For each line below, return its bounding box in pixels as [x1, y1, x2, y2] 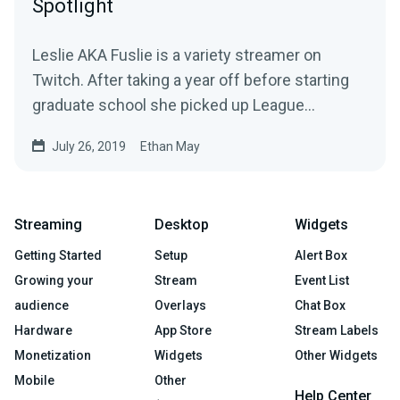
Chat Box [295, 297, 346, 312]
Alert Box [295, 247, 347, 262]
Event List [295, 272, 349, 287]
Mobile [14, 372, 54, 387]
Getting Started [14, 247, 102, 262]
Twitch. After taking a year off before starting [32, 70, 349, 89]
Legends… [32, 120, 104, 139]
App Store [154, 322, 212, 337]
